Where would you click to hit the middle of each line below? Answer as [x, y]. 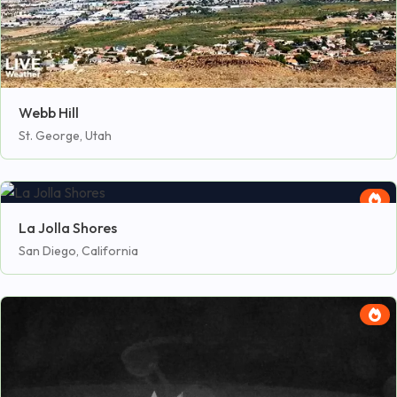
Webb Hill [49, 113]
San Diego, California [78, 251]
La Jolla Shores [68, 228]
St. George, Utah [65, 136]
